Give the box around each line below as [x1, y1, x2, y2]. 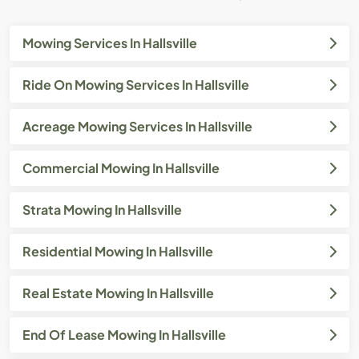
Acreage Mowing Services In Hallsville [22, 117, 252, 135]
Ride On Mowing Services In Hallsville [22, 75, 249, 93]
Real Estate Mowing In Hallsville [22, 284, 214, 301]
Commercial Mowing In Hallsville [22, 159, 220, 176]
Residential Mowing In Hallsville [22, 242, 213, 260]
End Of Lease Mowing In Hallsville [22, 325, 226, 343]
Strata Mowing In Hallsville [22, 200, 182, 218]
